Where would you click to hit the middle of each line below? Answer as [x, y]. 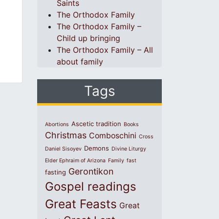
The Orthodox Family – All [105, 50]
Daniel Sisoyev [63, 149]
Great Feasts [81, 204]
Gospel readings [91, 186]
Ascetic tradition [96, 124]
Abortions [57, 124]
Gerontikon [91, 171]
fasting [55, 172]
